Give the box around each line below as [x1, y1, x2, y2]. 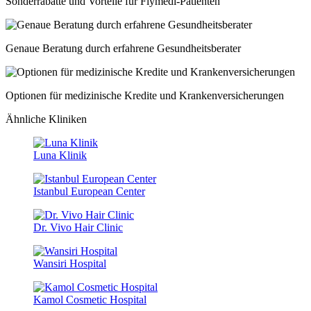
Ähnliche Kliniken [6, 112, 87, 125]
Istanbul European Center [33, 185, 145, 197]
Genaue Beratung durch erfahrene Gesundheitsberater [6, 42, 241, 54]
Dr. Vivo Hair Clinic [33, 221, 123, 233]
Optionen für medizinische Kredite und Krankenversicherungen [6, 89, 284, 101]
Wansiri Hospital [33, 257, 106, 269]
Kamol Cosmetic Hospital [33, 293, 146, 305]
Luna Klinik [33, 149, 87, 161]
